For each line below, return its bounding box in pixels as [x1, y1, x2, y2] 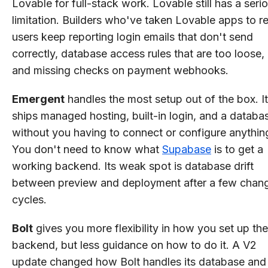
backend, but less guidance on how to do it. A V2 [12, 238, 257, 251]
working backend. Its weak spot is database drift [12, 159, 254, 172]
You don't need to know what [12, 142, 162, 156]
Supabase [162, 142, 211, 156]
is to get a [211, 142, 263, 156]
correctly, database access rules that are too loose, [12, 47, 264, 60]
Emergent [12, 92, 65, 105]
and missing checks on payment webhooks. [12, 63, 232, 77]
